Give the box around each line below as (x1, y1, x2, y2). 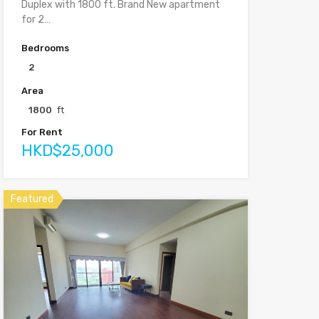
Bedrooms (21, 43, 69, 54)
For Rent (21, 127, 63, 138)
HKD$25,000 (21, 141, 114, 161)
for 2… (21, 14, 51, 26)
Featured (10, 193, 53, 206)
